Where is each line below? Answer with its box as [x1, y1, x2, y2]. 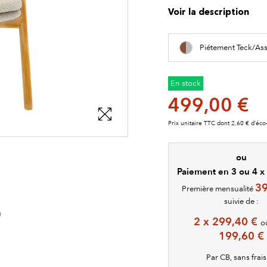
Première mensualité [182, 184, 256, 193]
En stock [170, 78, 201, 88]
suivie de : [223, 196, 259, 206]
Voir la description [168, 8, 249, 17]
